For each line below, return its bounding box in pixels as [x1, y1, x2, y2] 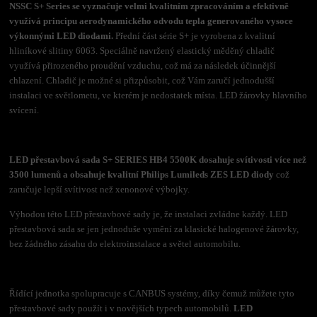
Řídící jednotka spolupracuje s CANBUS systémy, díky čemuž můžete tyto [9, 287, 295, 299]
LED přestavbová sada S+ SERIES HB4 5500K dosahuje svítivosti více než [9, 154, 307, 165]
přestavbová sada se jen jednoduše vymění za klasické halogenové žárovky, [9, 223, 299, 234]
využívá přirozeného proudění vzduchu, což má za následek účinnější [9, 59, 277, 71]
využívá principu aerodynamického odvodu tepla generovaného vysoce [9, 15, 294, 26]
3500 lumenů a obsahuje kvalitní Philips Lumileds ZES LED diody [9, 168, 275, 180]
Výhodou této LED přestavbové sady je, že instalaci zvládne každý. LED [9, 208, 288, 219]
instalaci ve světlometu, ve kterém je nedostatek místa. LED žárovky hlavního [9, 89, 308, 100]
